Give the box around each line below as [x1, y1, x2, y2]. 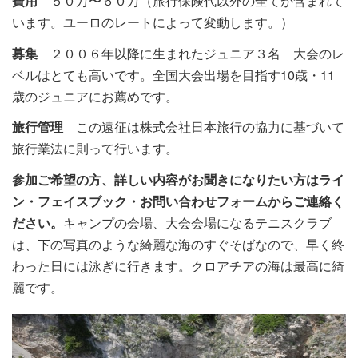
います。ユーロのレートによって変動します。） [12, 13, 293, 32]
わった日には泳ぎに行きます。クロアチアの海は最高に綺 [12, 256, 344, 275]
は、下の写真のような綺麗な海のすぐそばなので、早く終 [12, 234, 344, 253]
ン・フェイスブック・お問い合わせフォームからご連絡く [12, 191, 344, 210]
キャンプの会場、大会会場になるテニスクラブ [63, 213, 332, 232]
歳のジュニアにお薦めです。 [12, 86, 178, 105]
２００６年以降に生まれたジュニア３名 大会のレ [38, 43, 344, 62]
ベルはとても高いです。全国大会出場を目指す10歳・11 [12, 65, 335, 84]
